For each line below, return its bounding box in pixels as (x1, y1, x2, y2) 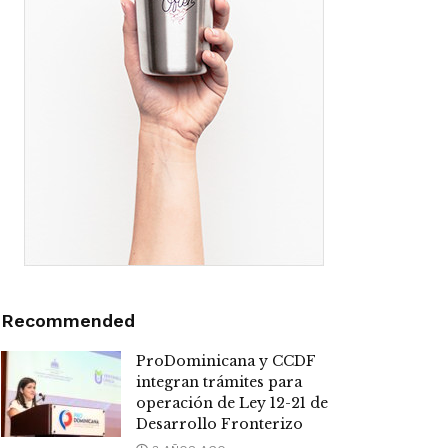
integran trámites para (136, 373, 302, 392)
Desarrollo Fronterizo (136, 415, 303, 434)
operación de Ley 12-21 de (136, 394, 328, 413)
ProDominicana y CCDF (136, 352, 316, 371)
